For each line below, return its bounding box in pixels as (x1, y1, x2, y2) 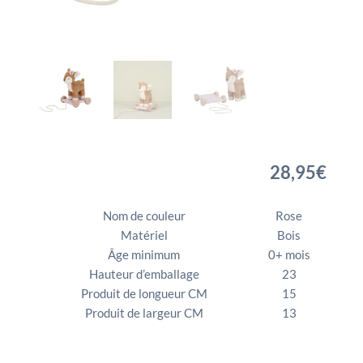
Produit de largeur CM (84, 305, 203, 320)
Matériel (120, 227, 168, 242)
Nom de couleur (102, 207, 186, 223)
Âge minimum (108, 246, 181, 262)
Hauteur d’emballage (88, 266, 199, 281)
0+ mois (267, 246, 310, 262)
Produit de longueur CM (80, 285, 207, 301)
